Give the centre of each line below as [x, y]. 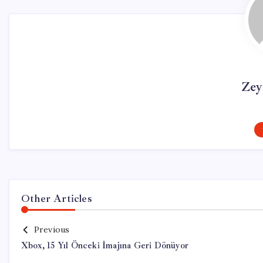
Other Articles [57, 198]
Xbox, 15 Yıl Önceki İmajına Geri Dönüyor [105, 246]
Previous [52, 230]
